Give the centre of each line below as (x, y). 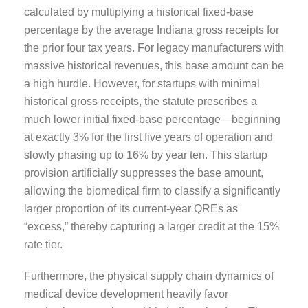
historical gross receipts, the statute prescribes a (141, 101)
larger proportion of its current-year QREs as (131, 208)
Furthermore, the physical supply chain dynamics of (149, 276)
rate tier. (43, 244)
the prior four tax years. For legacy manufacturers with (154, 47)
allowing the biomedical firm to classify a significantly (152, 190)
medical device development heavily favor (126, 294)
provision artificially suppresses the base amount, (144, 173)
